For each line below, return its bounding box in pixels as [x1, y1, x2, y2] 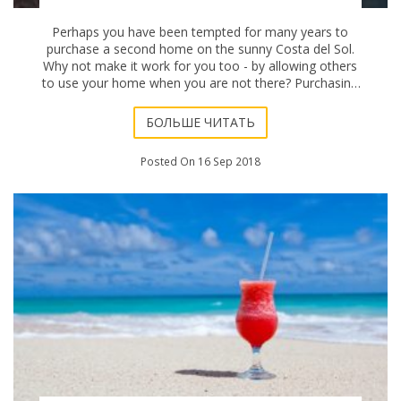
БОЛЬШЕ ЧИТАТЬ [145, 114, 255, 132]
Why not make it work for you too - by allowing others [43, 56, 358, 74]
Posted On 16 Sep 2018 [140, 154, 260, 169]
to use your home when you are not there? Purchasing [42, 73, 359, 91]
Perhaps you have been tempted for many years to [52, 22, 349, 40]
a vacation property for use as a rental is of [74, 90, 326, 108]
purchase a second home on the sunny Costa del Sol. [46, 39, 354, 57]
